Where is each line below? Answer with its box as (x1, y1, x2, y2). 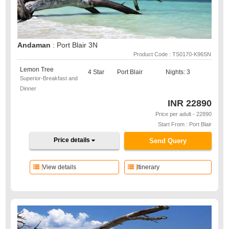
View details (42, 164, 77, 171)
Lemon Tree (20, 66, 54, 73)
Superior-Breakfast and (20, 75, 78, 81)
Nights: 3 (165, 68, 190, 76)
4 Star (88, 68, 105, 76)
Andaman (17, 41, 53, 49)
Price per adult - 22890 (155, 111, 212, 117)
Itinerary (136, 164, 159, 171)
